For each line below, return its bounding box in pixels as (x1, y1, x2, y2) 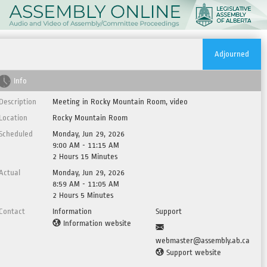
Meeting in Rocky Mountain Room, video (52, 97, 188, 106)
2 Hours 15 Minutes (52, 152, 117, 161)
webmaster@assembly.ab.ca (155, 236, 250, 245)
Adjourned (215, 49, 249, 58)
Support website (166, 248, 221, 257)
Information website (63, 219, 131, 228)
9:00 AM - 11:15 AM (52, 141, 119, 150)
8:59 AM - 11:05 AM (52, 179, 119, 188)
